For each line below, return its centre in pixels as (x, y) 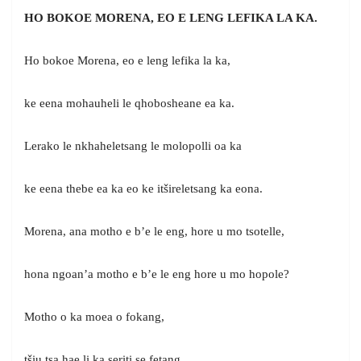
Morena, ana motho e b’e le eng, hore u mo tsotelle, (154, 232)
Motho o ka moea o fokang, (94, 317)
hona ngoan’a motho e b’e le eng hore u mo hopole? (157, 274)
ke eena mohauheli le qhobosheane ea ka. (129, 104)
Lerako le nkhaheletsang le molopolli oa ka (133, 146)
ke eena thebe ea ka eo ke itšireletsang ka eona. (143, 189)
